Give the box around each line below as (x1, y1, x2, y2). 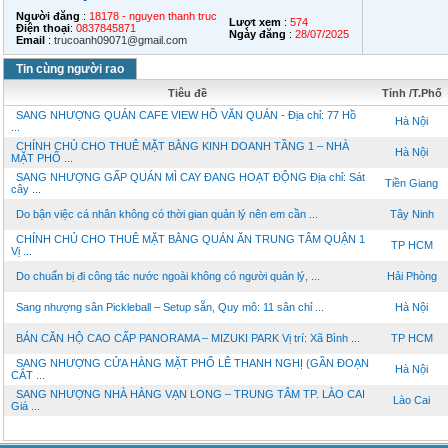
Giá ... (11, 400, 40, 412)
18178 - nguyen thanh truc (89, 10, 217, 22)
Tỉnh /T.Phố (381, 87, 442, 99)
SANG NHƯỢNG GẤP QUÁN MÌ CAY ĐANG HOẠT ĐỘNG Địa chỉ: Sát (16, 171, 365, 183)
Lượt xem (229, 16, 281, 28)
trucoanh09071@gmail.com (54, 34, 187, 46)
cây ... (11, 183, 41, 195)
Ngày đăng (229, 28, 286, 40)
